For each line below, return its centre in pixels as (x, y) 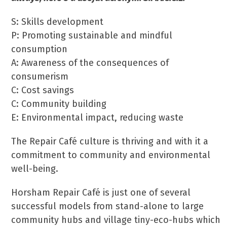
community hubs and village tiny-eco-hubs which (116, 220)
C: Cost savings (43, 90)
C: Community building (59, 104)
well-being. (35, 169)
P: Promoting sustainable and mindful (92, 35)
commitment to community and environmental (111, 155)
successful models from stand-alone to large (108, 206)
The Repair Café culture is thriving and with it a (110, 141)
